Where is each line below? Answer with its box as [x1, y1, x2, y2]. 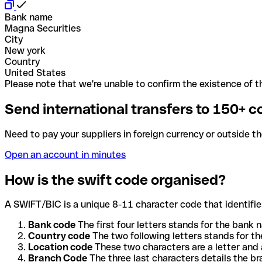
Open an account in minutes [5, 149, 126, 160]
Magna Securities [5, 22, 81, 34]
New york [5, 44, 46, 56]
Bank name [5, 11, 53, 23]
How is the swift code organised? [5, 171, 226, 188]
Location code [28, 242, 92, 253]
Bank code [28, 219, 75, 231]
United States [5, 67, 65, 78]
